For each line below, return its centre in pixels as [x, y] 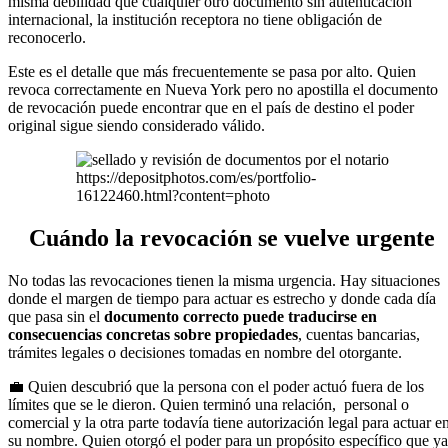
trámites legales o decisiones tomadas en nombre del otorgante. [205, 353]
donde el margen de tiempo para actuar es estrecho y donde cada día [222, 299]
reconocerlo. [47, 38]
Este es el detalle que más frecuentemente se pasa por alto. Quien [212, 72]
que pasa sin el [56, 317]
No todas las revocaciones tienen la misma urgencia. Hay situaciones [224, 281]
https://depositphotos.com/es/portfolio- [195, 178]
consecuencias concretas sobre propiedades [153, 335]
